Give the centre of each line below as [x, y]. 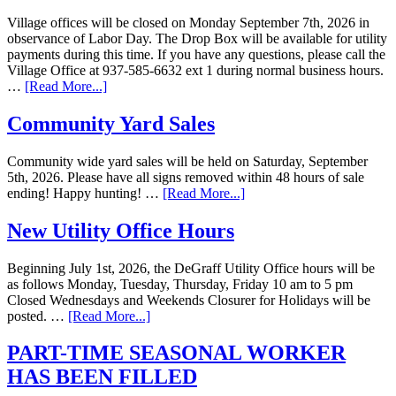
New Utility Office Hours [121, 230]
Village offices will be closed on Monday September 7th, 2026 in [188, 22]
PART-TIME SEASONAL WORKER [176, 353]
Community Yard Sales [111, 123]
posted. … [38, 316]
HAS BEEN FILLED [102, 377]
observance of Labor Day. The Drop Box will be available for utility [197, 38]
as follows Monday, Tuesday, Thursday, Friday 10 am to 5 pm [180, 284]
